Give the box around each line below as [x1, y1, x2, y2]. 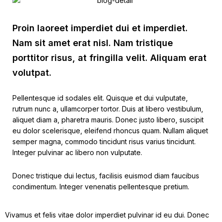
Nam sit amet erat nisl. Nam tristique [12, 37, 173, 48]
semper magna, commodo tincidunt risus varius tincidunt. [12, 137, 196, 146]
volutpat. [12, 67, 52, 78]
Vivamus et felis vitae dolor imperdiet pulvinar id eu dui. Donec [5, 210, 209, 219]
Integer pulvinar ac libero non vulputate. [12, 148, 142, 157]
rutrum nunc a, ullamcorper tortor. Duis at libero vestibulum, [12, 104, 203, 113]
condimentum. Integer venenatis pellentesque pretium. [12, 182, 189, 191]
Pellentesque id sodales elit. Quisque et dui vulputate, [12, 93, 188, 102]
